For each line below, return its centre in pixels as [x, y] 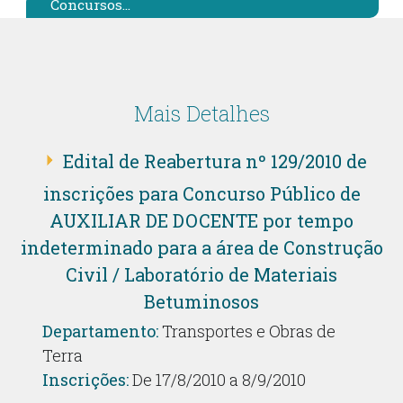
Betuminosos [201, 301]
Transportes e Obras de [246, 331]
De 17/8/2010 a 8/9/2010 [217, 380]
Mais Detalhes [201, 113]
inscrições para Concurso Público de [201, 193]
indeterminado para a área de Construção [201, 247]
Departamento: [100, 331]
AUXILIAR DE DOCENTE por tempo [201, 220]
